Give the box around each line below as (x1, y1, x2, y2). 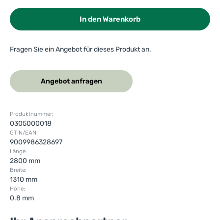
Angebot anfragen (40, 77, 102, 86)
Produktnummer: (10, 110, 54, 118)
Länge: (10, 148, 27, 155)
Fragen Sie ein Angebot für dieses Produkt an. (10, 45, 151, 54)
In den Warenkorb (80, 15, 140, 24)
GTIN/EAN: (10, 129, 38, 137)
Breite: (10, 166, 27, 174)
